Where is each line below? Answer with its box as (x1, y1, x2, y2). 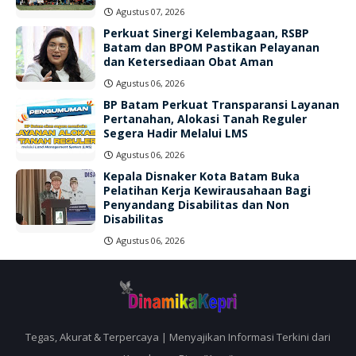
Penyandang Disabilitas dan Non (103, 197, 289, 212)
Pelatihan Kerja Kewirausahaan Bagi (103, 183, 311, 198)
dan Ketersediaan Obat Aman (103, 54, 273, 69)
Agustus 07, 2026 (116, 6, 184, 17)
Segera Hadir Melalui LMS (103, 126, 248, 141)
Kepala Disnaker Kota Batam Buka (103, 168, 300, 184)
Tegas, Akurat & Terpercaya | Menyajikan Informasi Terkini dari (25, 330, 331, 344)
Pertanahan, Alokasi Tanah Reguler (103, 111, 307, 126)
